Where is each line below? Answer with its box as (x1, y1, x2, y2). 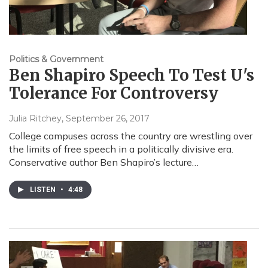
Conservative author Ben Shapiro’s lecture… (9, 156, 199, 169)
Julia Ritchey (9, 113, 62, 124)
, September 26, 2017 (62, 113, 150, 124)
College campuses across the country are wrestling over (9, 130, 252, 142)
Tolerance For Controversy (9, 83, 218, 103)
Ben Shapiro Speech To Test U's (9, 65, 254, 86)
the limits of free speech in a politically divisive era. (9, 143, 233, 156)
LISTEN (30, 185, 57, 194)
